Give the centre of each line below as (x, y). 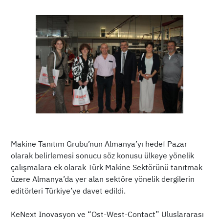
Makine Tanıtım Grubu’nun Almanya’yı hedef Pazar (99, 144)
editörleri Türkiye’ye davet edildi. (68, 191)
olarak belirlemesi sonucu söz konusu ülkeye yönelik (103, 156)
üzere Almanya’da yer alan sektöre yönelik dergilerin (103, 179)
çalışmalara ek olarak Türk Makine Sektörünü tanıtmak (107, 167)
